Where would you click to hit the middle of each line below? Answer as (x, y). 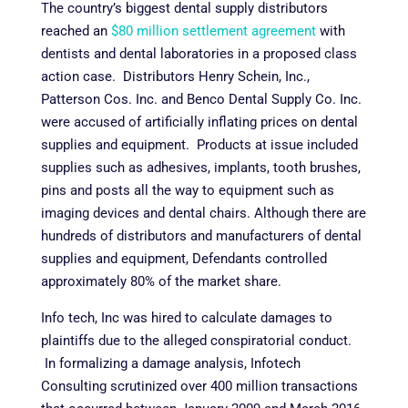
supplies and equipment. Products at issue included (199, 145)
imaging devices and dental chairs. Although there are (203, 214)
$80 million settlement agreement (213, 31)
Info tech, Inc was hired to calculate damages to (186, 318)
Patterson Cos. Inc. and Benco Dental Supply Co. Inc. (201, 100)
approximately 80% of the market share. (161, 282)
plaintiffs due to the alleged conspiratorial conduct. (196, 341)
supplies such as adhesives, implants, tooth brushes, (200, 168)
